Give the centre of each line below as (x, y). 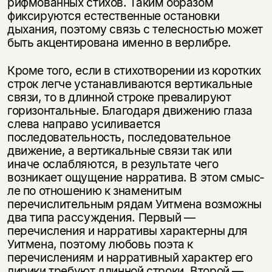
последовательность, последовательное (119, 137)
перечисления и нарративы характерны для (127, 230)
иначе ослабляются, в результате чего (113, 164)
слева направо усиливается (84, 124)
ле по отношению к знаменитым (94, 190)
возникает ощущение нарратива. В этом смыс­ (136, 177)
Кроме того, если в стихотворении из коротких (134, 70)
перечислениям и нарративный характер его (130, 257)
